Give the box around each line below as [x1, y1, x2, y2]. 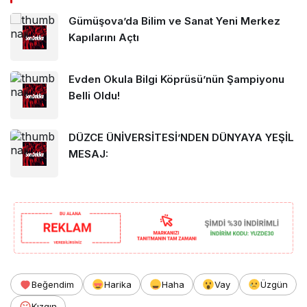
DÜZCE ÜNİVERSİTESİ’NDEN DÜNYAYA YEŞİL [69, 130, 294, 144]
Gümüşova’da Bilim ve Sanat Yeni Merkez [69, 14, 280, 27]
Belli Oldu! [69, 88, 120, 102]
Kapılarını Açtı [69, 30, 139, 44]
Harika [104, 279, 132, 291]
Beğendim [32, 279, 74, 291]
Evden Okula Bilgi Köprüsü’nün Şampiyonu [69, 72, 284, 86]
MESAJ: [69, 147, 108, 160]
